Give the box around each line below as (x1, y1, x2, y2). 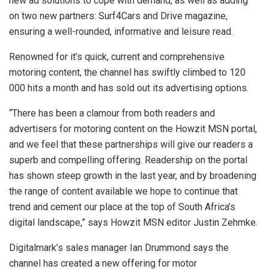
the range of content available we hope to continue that (9, 186, 238, 198)
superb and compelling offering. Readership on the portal (9, 154, 247, 166)
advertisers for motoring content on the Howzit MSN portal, (9, 123, 257, 135)
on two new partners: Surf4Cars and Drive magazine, (9, 10, 228, 22)
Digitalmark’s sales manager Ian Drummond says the (9, 242, 229, 254)
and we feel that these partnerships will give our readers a (9, 139, 253, 151)
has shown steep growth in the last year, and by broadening (9, 170, 256, 182)
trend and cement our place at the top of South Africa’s (9, 201, 235, 213)
